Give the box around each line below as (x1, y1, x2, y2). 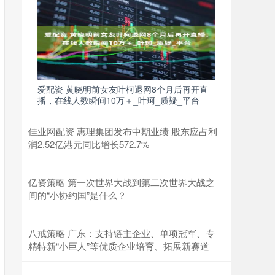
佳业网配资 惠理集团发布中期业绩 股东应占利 (28, 125, 217, 137)
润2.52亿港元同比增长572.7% (28, 137, 149, 150)
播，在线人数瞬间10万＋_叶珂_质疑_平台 (37, 94, 199, 106)
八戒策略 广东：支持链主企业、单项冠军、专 (28, 227, 215, 239)
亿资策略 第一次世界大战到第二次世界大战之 (28, 176, 215, 188)
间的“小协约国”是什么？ (28, 188, 126, 201)
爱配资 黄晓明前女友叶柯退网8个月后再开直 (37, 83, 208, 95)
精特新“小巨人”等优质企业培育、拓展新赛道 (28, 239, 209, 252)
